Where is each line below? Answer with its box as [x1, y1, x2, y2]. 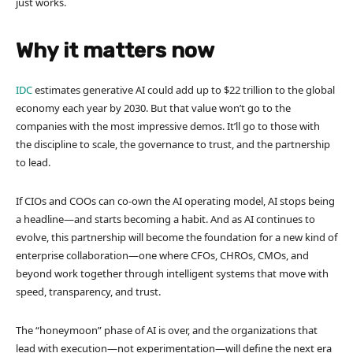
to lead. [16, 154, 53, 169]
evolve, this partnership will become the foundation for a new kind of [16, 229, 337, 244]
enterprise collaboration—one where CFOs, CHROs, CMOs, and [16, 247, 309, 262]
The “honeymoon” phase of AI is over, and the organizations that [16, 322, 318, 337]
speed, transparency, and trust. [16, 284, 163, 299]
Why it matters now [16, 37, 214, 63]
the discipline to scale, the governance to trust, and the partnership [16, 136, 330, 151]
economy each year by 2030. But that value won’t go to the [16, 100, 291, 115]
